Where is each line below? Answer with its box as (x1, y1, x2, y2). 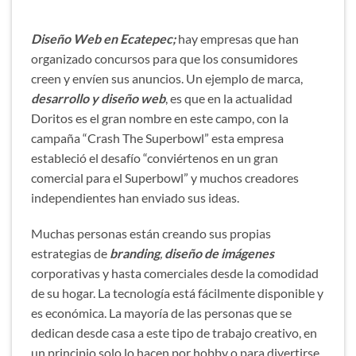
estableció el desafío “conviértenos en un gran (31, 149, 278, 165)
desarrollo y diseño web (31, 90, 165, 106)
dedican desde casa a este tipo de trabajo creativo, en (31, 325, 317, 341)
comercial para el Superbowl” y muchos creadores (31, 169, 299, 185)
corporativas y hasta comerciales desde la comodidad (31, 265, 319, 281)
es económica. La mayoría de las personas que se (31, 305, 292, 321)
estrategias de (31, 246, 110, 261)
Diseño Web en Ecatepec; (31, 30, 176, 46)
